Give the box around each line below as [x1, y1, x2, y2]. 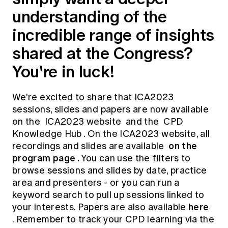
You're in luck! [12, 60, 115, 84]
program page [12, 151, 77, 165]
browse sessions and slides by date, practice [12, 165, 207, 177]
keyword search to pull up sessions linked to [12, 189, 205, 201]
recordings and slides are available [12, 140, 166, 152]
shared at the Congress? [12, 41, 193, 66]
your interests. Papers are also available [12, 202, 189, 213]
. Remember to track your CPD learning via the [12, 214, 215, 225]
